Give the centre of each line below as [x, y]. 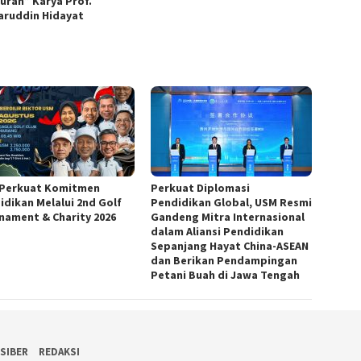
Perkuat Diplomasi [201, 188]
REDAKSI [59, 352]
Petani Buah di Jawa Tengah [226, 275]
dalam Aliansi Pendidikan [218, 232]
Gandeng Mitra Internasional [228, 217]
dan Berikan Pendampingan [224, 261]
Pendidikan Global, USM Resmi [232, 203]
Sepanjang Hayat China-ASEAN [230, 246]
